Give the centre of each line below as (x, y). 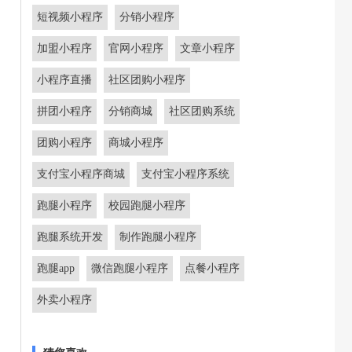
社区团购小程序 (147, 80)
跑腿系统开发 (70, 237)
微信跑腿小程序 (130, 268)
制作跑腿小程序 (158, 237)
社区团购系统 (202, 111)
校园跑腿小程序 (147, 205)
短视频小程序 (70, 17)
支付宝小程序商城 (81, 174)
